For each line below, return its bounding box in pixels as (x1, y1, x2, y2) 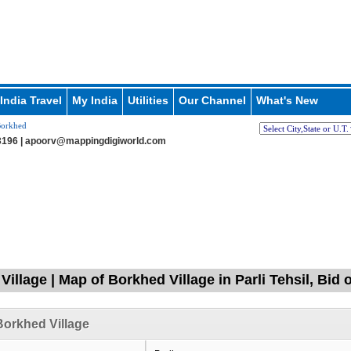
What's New (255, 94, 318, 107)
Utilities (127, 94, 168, 107)
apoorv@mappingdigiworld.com (24, 136, 166, 147)
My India (71, 94, 118, 107)
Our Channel (178, 94, 246, 107)
